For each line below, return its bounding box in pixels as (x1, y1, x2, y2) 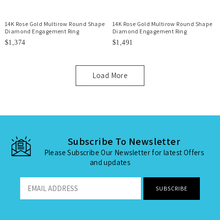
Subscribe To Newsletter (67, 135, 181, 148)
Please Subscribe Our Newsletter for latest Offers (44, 148, 204, 157)
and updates (89, 158, 131, 167)
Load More (92, 71, 128, 80)
